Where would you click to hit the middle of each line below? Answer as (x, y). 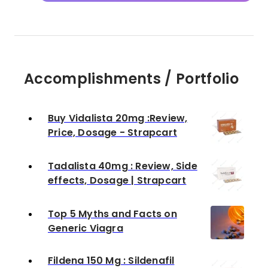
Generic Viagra (86, 228)
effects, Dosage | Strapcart (117, 180)
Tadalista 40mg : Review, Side (123, 166)
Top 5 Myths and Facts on (112, 214)
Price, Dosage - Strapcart (112, 133)
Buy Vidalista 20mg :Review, (118, 118)
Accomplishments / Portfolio (132, 79)
